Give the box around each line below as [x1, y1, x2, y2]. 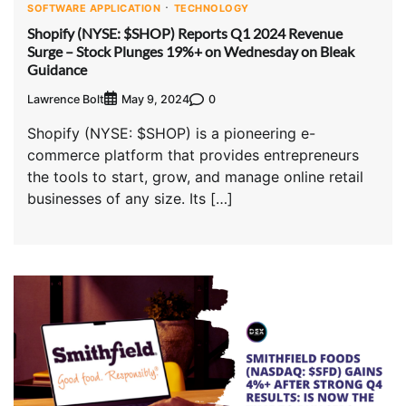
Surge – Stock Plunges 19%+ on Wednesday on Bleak [27, 42, 354, 60]
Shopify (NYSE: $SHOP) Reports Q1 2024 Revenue [27, 24, 343, 42]
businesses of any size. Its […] [27, 189, 233, 208]
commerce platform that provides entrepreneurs [27, 146, 359, 165]
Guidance [27, 60, 90, 78]
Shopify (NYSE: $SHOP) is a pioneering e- [27, 124, 315, 143]
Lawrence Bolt [27, 92, 104, 106]
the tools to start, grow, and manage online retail [27, 168, 363, 187]
